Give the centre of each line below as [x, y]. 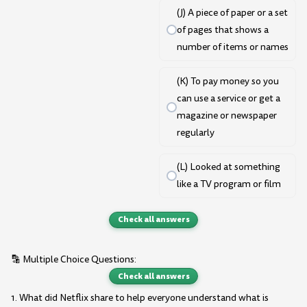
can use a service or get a [228, 99]
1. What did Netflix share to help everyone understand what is [140, 297]
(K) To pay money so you [228, 82]
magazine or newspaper [226, 116]
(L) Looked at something [228, 167]
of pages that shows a [222, 29]
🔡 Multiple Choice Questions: [74, 260]
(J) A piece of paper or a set [232, 12]
